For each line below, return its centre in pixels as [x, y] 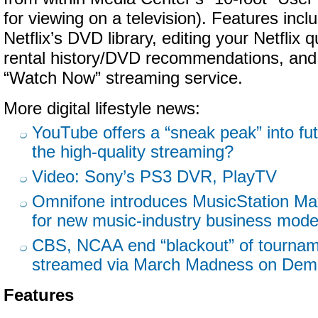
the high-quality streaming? [133, 152]
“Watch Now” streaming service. [123, 78]
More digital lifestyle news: [102, 109]
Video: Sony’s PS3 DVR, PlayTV [154, 177]
